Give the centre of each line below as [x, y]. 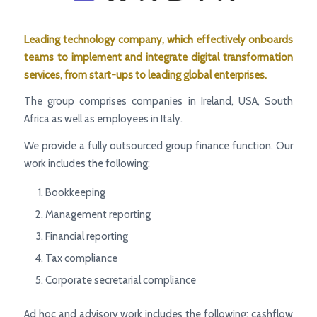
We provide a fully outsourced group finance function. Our [158, 146]
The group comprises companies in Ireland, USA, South [158, 102]
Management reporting [98, 214]
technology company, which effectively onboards [178, 39]
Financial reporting [86, 236]
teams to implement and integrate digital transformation [158, 57]
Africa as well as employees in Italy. [103, 119]
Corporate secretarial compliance [120, 280]
